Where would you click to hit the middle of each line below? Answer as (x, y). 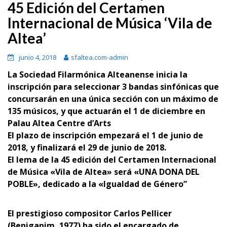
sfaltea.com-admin (100, 57)
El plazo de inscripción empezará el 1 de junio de (105, 135)
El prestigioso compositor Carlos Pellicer (90, 213)
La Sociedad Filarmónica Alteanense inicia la (98, 74)
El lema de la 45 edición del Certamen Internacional (112, 160)
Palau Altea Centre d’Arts (59, 123)
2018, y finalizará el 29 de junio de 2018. (87, 147)
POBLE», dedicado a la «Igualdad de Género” (97, 184)
